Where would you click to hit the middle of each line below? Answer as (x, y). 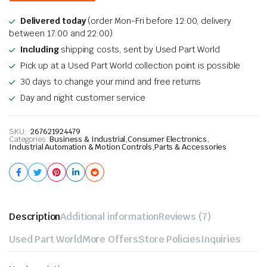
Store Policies (170, 240)
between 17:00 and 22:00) (61, 34)
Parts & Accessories (191, 147)
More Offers (110, 240)
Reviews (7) (185, 217)
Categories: (28, 139)
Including (39, 50)
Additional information (110, 217)
